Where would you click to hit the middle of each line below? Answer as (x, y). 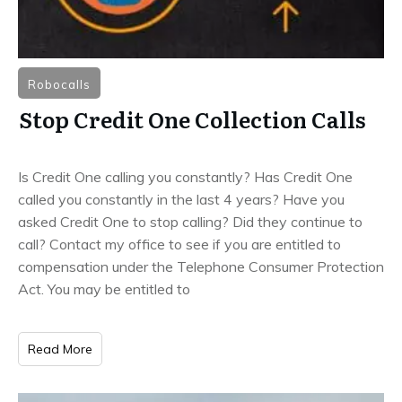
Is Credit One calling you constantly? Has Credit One (185, 177)
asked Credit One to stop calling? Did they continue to (190, 222)
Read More (60, 350)
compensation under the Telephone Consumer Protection (201, 267)
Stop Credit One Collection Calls (192, 119)
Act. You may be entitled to (104, 289)
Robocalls (59, 85)
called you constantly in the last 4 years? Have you (181, 200)
